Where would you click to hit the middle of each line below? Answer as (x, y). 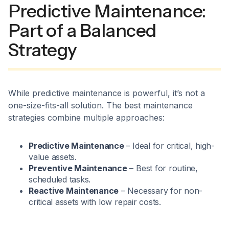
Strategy (43, 50)
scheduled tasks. (60, 180)
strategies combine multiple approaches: (86, 118)
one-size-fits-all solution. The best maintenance (100, 106)
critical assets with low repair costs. (95, 202)
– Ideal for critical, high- (170, 146)
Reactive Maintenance (74, 191)
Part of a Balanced (82, 31)
